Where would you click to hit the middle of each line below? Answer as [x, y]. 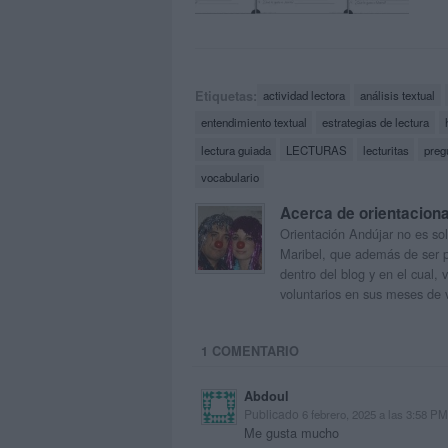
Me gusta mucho [291, 433]
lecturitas [385, 149]
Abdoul [266, 396]
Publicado [272, 414]
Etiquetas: [225, 95]
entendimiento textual [253, 122]
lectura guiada [235, 149]
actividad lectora [303, 95]
